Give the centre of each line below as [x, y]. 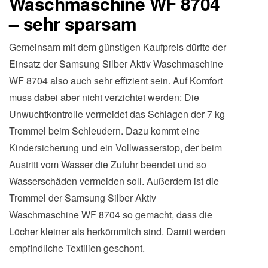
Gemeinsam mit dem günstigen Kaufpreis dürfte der [118, 47]
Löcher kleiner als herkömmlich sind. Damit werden [117, 231]
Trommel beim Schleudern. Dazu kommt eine [104, 131]
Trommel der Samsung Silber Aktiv [83, 198]
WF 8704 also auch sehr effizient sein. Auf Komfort [116, 80]
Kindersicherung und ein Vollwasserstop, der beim [115, 147]
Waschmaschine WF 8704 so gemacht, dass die [111, 214]
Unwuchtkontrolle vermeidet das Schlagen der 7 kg [117, 114]
